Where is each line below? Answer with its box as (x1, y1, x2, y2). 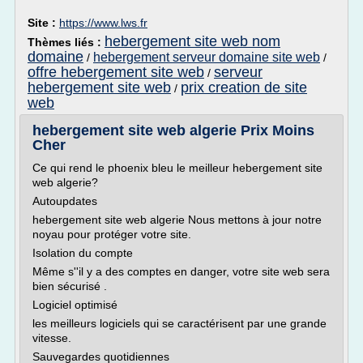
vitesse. (32, 331, 71, 344)
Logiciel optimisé (32, 298, 117, 311)
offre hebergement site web (28, 64, 204, 80)
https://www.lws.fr (59, 16, 147, 29)
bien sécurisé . (32, 280, 107, 293)
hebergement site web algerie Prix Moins (32, 122, 314, 139)
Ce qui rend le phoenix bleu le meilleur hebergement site (32, 161, 322, 174)
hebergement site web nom (105, 33, 280, 49)
